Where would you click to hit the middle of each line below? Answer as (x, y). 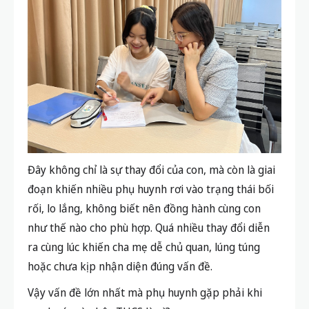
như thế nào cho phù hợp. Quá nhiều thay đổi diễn (149, 228)
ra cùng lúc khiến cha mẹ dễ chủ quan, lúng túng (144, 247)
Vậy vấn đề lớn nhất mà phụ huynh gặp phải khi (145, 293)
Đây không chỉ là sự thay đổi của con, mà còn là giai (151, 170)
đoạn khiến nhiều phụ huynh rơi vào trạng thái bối (151, 189)
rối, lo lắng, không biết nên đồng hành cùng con (144, 209)
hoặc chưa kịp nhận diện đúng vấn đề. (120, 267)
